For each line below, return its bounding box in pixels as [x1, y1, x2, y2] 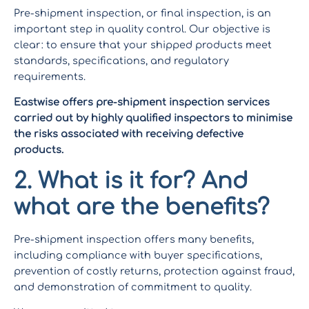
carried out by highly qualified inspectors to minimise [14, 112, 292, 124]
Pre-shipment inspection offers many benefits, [14, 233, 254, 245]
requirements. [14, 70, 88, 82]
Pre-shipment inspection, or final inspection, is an [14, 7, 271, 19]
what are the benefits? [14, 195, 270, 219]
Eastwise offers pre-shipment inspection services [14, 97, 270, 108]
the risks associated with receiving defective [14, 128, 243, 140]
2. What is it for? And [14, 168, 248, 193]
